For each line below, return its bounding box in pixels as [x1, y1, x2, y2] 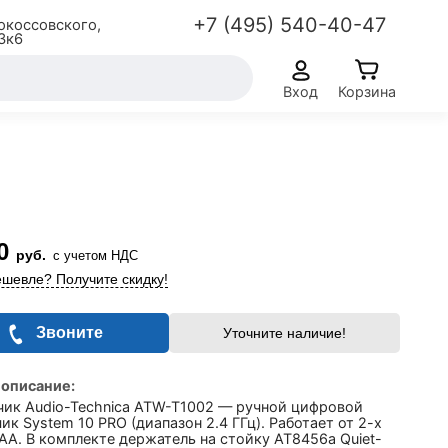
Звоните [36, 324, 104, 341]
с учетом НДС [53, 248, 138, 263]
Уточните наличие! [222, 325, 346, 341]
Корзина [338, 82, 396, 100]
